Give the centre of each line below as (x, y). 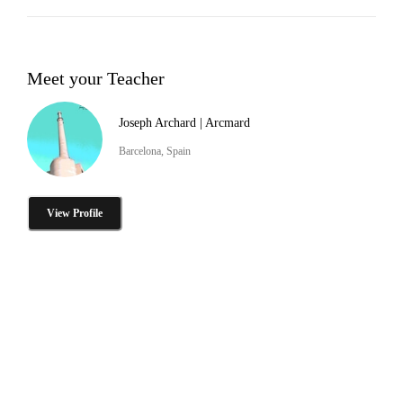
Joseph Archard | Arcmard (184, 122)
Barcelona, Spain (155, 151)
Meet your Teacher (96, 78)
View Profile (75, 213)
